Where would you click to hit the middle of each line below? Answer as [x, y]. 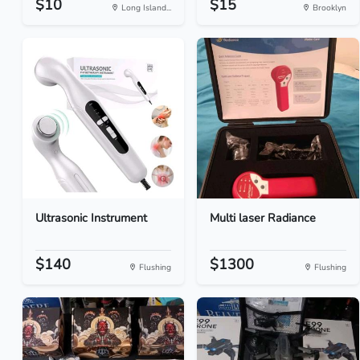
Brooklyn [328, 8]
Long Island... [145, 8]
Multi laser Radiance [263, 218]
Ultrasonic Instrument [91, 218]
